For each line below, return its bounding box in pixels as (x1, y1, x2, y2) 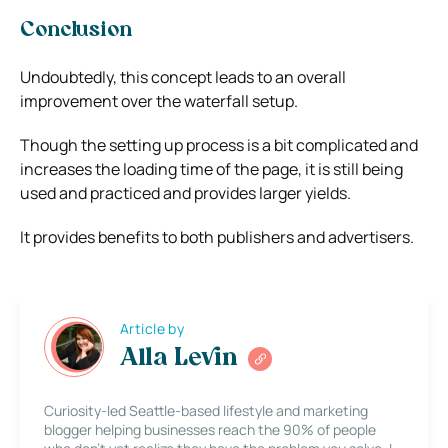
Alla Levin (120, 347, 238, 372)
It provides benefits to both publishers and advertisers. (20, 225, 414, 248)
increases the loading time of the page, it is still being (20, 157, 403, 180)
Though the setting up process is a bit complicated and (20, 133, 418, 156)
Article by (120, 319, 185, 339)
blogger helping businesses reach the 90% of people (44, 419, 376, 439)
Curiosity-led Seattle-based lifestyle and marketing (44, 400, 368, 420)
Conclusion (20, 20, 132, 41)
